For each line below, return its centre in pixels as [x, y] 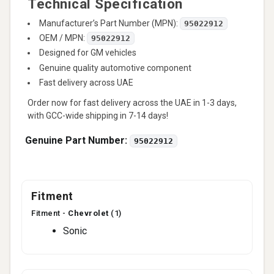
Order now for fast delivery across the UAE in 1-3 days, [132, 102]
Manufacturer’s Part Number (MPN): [109, 23]
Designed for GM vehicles [88, 53]
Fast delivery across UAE [86, 82]
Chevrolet [88, 213]
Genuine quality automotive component [115, 68]
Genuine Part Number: [77, 140]
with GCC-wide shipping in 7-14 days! [98, 115]
